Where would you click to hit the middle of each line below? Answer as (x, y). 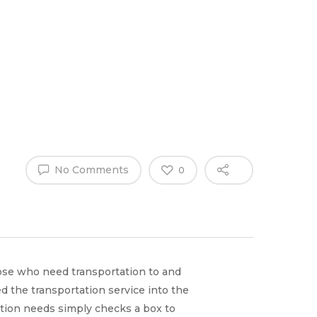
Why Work (141, 23)
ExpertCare (144, 58)
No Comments (90, 170)
